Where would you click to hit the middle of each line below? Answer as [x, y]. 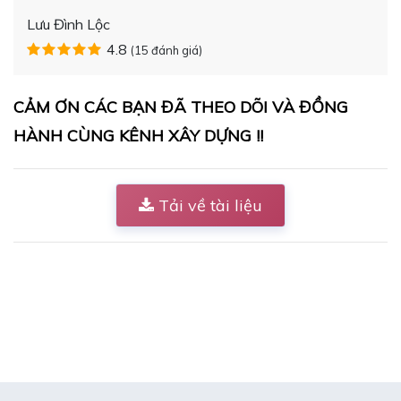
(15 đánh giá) [166, 50]
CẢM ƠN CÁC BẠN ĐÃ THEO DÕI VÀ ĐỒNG [181, 107]
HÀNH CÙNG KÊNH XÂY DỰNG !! [138, 135]
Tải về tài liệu [208, 205]
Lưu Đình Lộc [68, 24]
